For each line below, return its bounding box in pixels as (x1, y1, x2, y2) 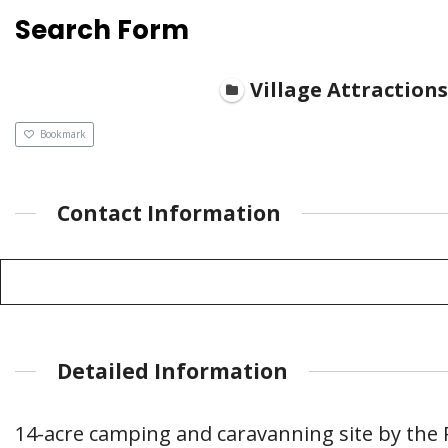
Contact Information (57, 199, 281, 228)
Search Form (15, 12, 189, 48)
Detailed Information (57, 357, 288, 386)
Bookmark (39, 127, 86, 142)
